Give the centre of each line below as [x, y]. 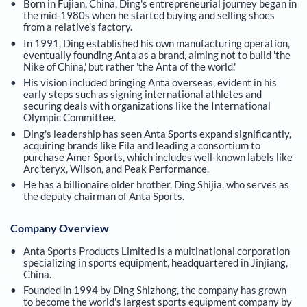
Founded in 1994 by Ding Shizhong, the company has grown [155, 290]
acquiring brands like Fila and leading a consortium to [142, 145]
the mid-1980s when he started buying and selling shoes [149, 15]
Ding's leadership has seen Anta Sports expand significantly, [157, 133]
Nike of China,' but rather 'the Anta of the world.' [129, 66]
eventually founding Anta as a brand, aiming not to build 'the [157, 54]
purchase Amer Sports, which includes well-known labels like [158, 157]
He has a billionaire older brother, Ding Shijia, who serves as [156, 185]
